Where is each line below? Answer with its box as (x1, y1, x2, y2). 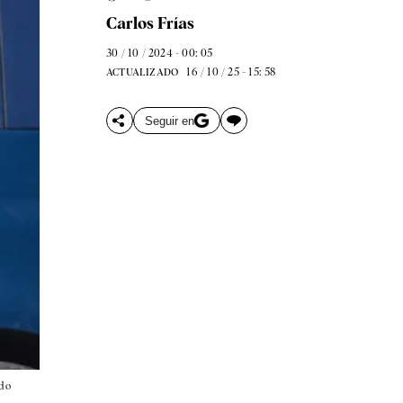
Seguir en (144, 113, 194, 128)
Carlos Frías (105, 13, 194, 32)
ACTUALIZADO (105, 66, 179, 78)
